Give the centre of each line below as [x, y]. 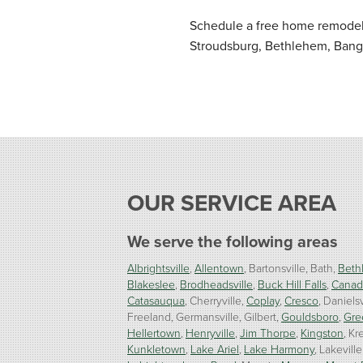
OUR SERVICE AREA [232, 203]
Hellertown [154, 333]
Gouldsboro [310, 317]
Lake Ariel [215, 349]
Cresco [301, 301]
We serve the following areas [233, 241]
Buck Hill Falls [292, 284]
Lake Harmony [279, 349]
